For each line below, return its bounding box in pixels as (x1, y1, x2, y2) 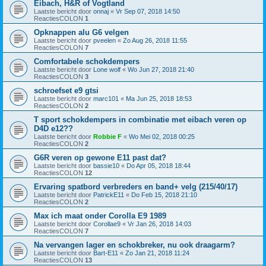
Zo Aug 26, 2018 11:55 (123, 37, 187, 45)
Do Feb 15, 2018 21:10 (131, 191, 197, 199)
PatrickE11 (93, 191, 124, 199)
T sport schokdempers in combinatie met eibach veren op (34, 115, 246, 125)
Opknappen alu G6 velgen (34, 28, 129, 37)
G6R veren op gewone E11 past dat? (34, 153, 166, 163)
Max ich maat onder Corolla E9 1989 (34, 211, 166, 221)
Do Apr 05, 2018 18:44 (126, 162, 191, 170)
